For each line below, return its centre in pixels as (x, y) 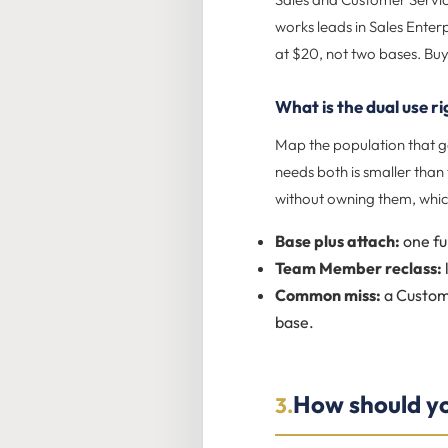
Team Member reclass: (358, 268)
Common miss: (328, 295)
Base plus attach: (337, 241)
